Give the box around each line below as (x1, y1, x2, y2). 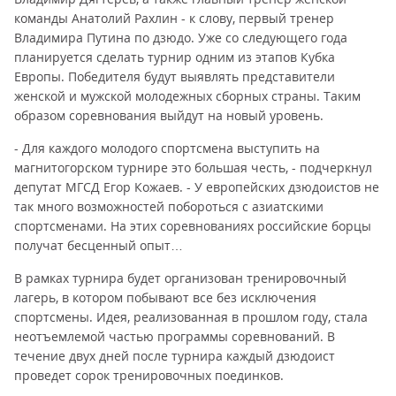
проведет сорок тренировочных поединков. (14, 367, 284, 384)
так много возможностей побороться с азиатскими (14, 198, 324, 215)
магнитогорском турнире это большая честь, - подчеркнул (14, 159, 372, 176)
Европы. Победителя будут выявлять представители (14, 68, 335, 85)
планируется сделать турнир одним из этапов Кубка (14, 49, 335, 65)
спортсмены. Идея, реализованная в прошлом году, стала (14, 308, 368, 325)
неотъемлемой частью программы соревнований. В (14, 328, 335, 345)
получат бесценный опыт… (14, 237, 183, 254)
